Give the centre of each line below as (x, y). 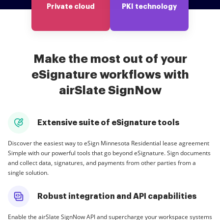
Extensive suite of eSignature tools (108, 123)
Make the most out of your (110, 59)
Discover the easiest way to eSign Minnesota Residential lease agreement (109, 143)
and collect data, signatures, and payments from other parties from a (102, 163)
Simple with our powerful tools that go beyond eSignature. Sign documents (109, 153)
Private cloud (71, 6)
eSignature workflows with (110, 75)
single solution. (28, 173)
